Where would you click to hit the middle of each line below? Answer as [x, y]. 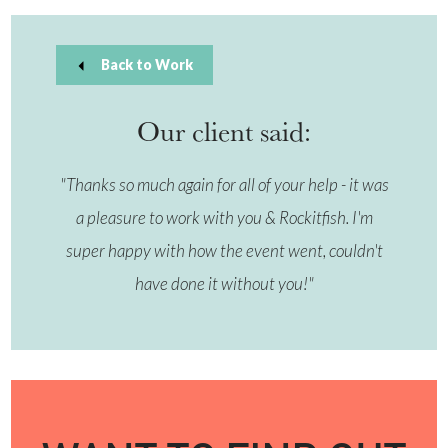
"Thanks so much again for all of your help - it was [224, 184]
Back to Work [147, 64]
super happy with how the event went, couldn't [224, 250]
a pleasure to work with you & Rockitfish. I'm [224, 217]
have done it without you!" [224, 283]
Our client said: [224, 131]
